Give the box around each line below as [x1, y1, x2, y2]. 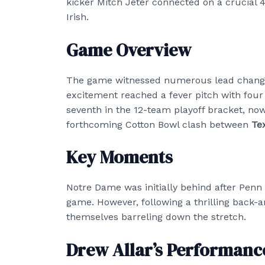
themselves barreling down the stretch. [66, 211, 246, 223]
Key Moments [66, 145, 173, 170]
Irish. [66, 11, 89, 23]
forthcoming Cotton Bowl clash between [66, 118, 251, 130]
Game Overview [66, 37, 191, 62]
